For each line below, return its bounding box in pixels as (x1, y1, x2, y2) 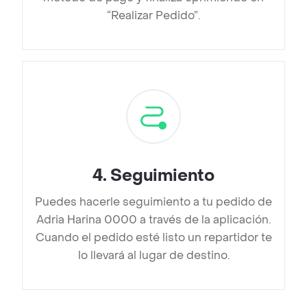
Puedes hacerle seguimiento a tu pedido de (35, 195, 272, 210)
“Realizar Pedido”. (107, 8, 200, 23)
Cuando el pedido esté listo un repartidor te (35, 230, 272, 245)
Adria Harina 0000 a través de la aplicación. (36, 212, 271, 228)
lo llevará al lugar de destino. (77, 248, 230, 263)
